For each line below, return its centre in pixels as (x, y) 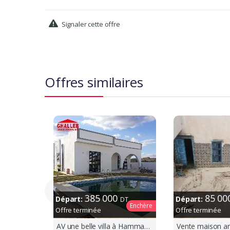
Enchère (141, 206)
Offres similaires (94, 82)
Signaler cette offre (90, 24)
